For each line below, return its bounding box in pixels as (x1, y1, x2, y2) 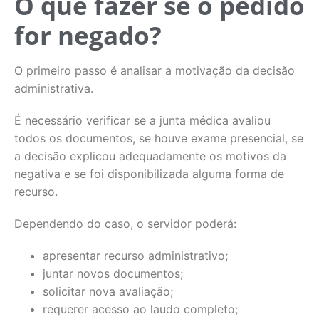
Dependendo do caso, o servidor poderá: (14, 216, 236, 231)
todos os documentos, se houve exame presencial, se (14, 131, 303, 145)
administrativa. (14, 81, 93, 95)
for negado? (14, 19, 162, 52)
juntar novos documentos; (43, 266, 183, 281)
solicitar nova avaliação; (43, 284, 173, 298)
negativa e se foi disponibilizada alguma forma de (14, 167, 284, 181)
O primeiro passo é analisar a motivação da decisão (14, 63, 295, 78)
